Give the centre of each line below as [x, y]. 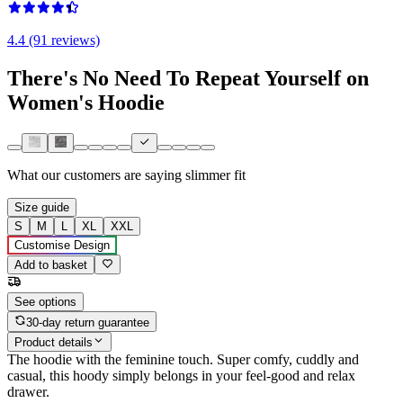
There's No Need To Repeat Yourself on [188, 78]
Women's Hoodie [86, 102]
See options [45, 302]
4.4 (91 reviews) [54, 40]
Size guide [42, 208]
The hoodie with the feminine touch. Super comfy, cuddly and [183, 360]
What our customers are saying [94, 175]
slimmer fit [215, 175]
